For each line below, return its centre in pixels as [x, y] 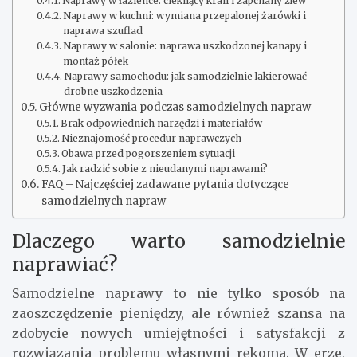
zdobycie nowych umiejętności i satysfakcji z [178, 333]
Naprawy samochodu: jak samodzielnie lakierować [186, 76]
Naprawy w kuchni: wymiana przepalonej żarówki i [185, 16]
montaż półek [96, 61]
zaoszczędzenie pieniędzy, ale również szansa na [178, 314]
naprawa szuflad [103, 31]
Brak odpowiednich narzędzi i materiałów [162, 124]
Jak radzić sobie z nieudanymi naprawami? [165, 169]
